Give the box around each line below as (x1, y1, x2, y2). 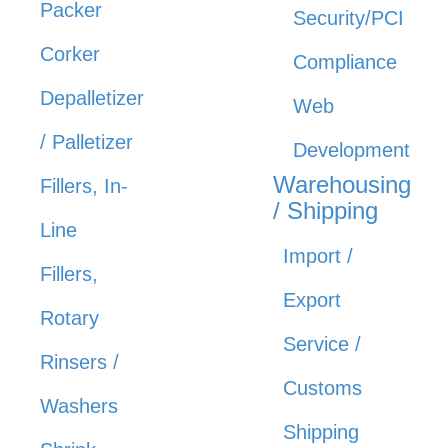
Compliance (292, 51, 397, 74)
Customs (282, 377, 362, 400)
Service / (282, 333, 361, 356)
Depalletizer (40, 87, 144, 110)
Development (292, 139, 410, 162)
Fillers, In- (40, 175, 128, 198)
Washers (40, 395, 118, 418)
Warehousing (272, 171, 411, 199)
